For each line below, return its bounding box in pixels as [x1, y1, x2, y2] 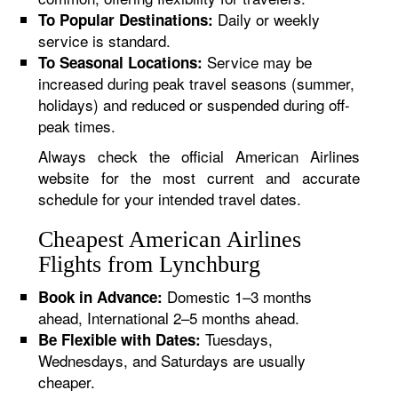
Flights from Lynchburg [38, 251, 261, 277]
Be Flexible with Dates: [38, 329, 202, 350]
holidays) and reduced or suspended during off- [38, 93, 351, 115]
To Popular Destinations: [38, 9, 214, 30]
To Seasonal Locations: [38, 52, 203, 73]
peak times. [38, 115, 116, 137]
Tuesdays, [201, 328, 274, 350]
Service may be [203, 51, 313, 73]
